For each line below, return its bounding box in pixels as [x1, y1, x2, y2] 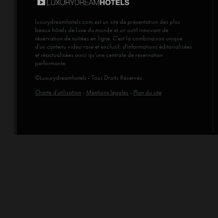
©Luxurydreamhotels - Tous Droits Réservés [35, 73, 142, 82]
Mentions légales [86, 88, 128, 96]
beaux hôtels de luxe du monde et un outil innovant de [35, 26, 168, 34]
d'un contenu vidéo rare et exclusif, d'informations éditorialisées [35, 42, 192, 51]
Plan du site [133, 88, 162, 96]
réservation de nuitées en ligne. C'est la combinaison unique [35, 34, 182, 42]
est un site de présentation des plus [93, 18, 180, 26]
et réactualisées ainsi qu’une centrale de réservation [35, 51, 163, 59]
